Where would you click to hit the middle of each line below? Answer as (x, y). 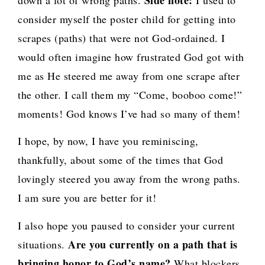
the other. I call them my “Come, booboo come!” (130, 95)
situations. (43, 244)
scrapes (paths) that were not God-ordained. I (122, 38)
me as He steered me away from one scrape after (129, 76)
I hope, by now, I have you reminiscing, (108, 141)
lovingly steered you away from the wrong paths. (129, 179)
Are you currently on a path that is (153, 244)
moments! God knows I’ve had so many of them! (129, 114)
